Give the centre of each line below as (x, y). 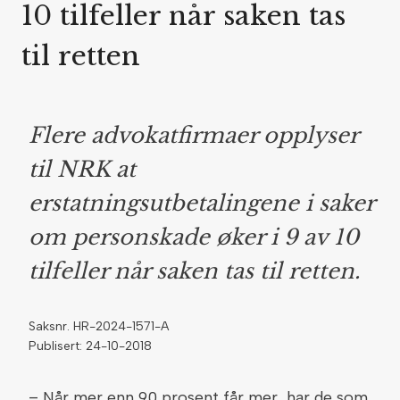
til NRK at (82, 169)
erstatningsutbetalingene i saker (201, 203)
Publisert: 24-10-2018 (90, 346)
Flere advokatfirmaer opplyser (193, 135)
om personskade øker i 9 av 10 (194, 237)
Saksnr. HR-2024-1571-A (99, 326)
